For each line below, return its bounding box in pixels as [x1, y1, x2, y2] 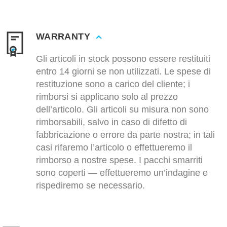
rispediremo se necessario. [36, 180, 145, 191]
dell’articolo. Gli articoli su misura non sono [36, 104, 209, 115]
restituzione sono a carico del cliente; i [36, 79, 190, 90]
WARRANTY [36, 31, 90, 42]
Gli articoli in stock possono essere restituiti [36, 54, 210, 64]
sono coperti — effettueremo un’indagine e [36, 168, 208, 178]
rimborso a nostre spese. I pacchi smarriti [36, 155, 203, 166]
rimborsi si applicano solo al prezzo [36, 92, 178, 102]
